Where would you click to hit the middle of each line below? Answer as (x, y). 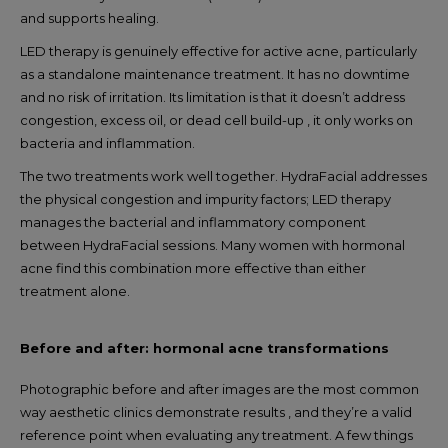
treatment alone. (75, 290)
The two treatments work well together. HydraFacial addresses (223, 175)
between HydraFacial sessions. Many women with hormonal (212, 244)
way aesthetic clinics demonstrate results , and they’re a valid (216, 411)
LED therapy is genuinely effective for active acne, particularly (218, 50)
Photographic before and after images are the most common (219, 388)
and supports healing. (89, 17)
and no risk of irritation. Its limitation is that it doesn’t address (212, 96)
